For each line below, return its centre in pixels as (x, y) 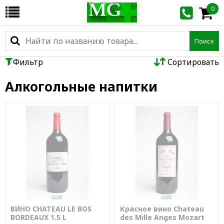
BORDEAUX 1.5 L (38, 217)
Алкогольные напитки (81, 86)
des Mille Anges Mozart (162, 217)
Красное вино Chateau (162, 209)
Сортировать (193, 62)
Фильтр (28, 62)
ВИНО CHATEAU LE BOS (51, 209)
